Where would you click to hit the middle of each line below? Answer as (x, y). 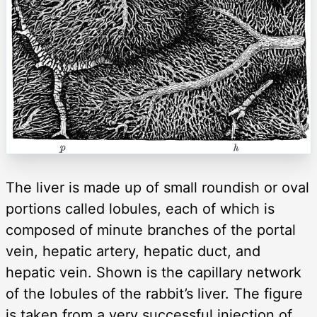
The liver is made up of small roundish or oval (157, 187)
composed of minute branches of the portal (151, 230)
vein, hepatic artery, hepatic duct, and (133, 251)
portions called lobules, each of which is (140, 208)
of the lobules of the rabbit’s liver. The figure (154, 293)
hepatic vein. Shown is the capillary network (154, 272)
